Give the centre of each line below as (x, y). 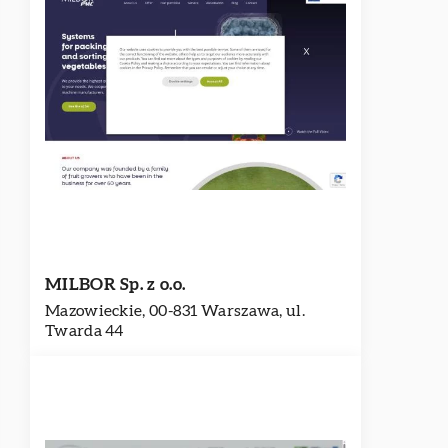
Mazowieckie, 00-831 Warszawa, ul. (175, 311)
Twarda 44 (84, 331)
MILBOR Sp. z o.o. (115, 284)
